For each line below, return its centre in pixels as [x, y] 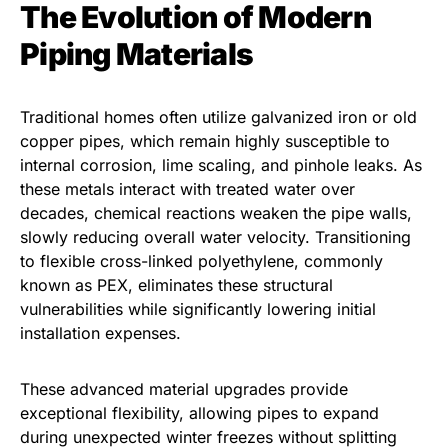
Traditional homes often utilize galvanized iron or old [218, 117]
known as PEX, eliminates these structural [176, 285]
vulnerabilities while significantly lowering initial [198, 309]
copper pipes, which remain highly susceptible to [205, 141]
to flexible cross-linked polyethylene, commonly [201, 261]
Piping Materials [136, 54]
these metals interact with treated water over [187, 189]
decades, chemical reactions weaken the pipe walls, [216, 213]
